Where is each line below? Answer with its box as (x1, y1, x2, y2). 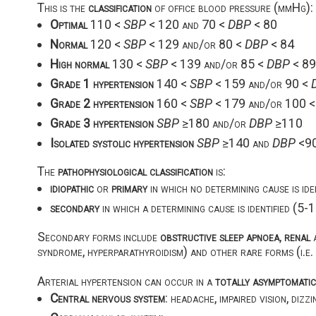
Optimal (49, 17, 87, 32)
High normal (49, 56, 109, 72)
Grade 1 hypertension (49, 76, 154, 92)
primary (111, 181, 147, 196)
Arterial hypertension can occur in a (37, 273, 215, 288)
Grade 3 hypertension (49, 116, 154, 131)
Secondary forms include (37, 229, 160, 244)
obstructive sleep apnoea (159, 229, 279, 244)
